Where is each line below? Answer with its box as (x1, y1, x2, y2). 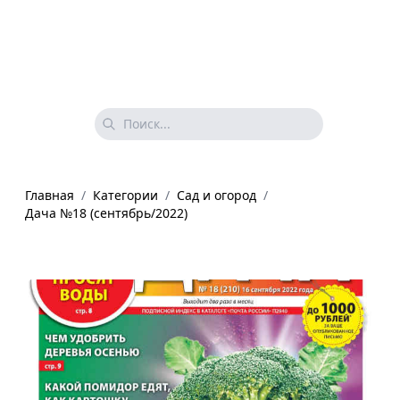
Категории (93, 186, 158, 204)
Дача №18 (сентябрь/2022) (25, 204, 187, 221)
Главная (25, 186, 74, 204)
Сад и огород (177, 186, 256, 204)
